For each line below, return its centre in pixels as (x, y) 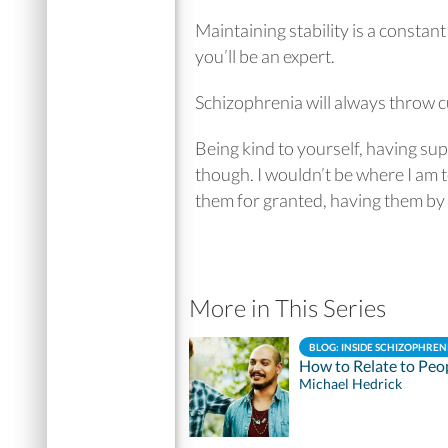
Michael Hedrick (350, 383)
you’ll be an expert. (266, 55)
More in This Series (287, 307)
